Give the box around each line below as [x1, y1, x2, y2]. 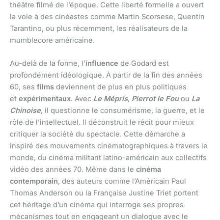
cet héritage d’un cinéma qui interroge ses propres [10, 200, 184, 210]
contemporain [10, 177, 58, 186]
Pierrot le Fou [132, 94, 179, 104]
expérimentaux [19, 94, 71, 104]
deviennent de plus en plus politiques [54, 82, 187, 92]
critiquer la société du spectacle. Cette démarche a [10, 130, 185, 139]
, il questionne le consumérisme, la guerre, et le [41, 106, 205, 115]
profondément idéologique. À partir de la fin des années [10, 71, 202, 80]
